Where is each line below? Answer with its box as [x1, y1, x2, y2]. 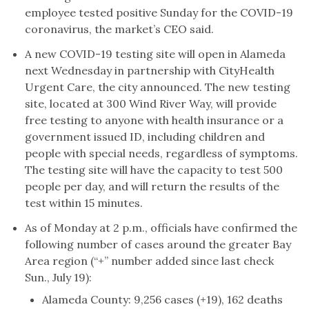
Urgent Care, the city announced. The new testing [25, 80, 291, 94]
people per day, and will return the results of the [25, 179, 280, 194]
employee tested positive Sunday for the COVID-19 [25, 6, 294, 20]
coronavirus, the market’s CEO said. [25, 22, 215, 37]
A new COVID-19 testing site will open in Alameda [25, 47, 286, 61]
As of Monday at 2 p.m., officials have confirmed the [25, 221, 298, 235]
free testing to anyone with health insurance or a [25, 113, 284, 128]
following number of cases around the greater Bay [25, 237, 292, 252]
